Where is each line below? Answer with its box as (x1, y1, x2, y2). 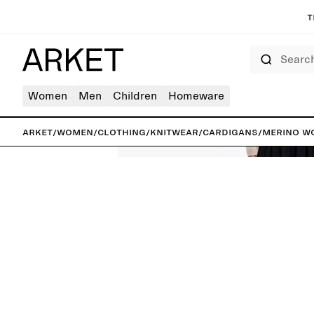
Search (249, 46, 271, 53)
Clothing (97, 126, 146, 137)
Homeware (168, 90, 224, 102)
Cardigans (203, 126, 258, 137)
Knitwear (150, 126, 198, 137)
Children (113, 90, 157, 102)
